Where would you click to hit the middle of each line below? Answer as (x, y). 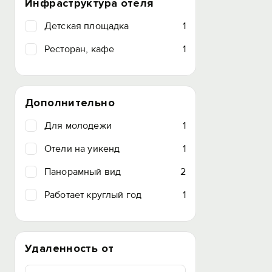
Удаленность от (70, 248)
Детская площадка (87, 26)
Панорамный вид (83, 172)
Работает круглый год (93, 195)
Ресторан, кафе (80, 49)
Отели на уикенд (82, 149)
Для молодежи (78, 126)
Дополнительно (70, 103)
